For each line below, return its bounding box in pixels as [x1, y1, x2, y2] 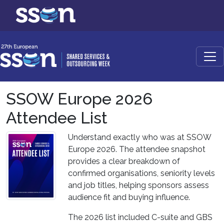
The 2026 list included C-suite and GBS [68, 212, 212, 222]
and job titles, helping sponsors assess [68, 180, 209, 190]
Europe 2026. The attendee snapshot [68, 144, 205, 154]
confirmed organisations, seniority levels [68, 168, 215, 178]
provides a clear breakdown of [68, 156, 180, 166]
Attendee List [6, 108, 107, 127]
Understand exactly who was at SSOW [68, 132, 211, 142]
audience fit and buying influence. [68, 192, 190, 202]
